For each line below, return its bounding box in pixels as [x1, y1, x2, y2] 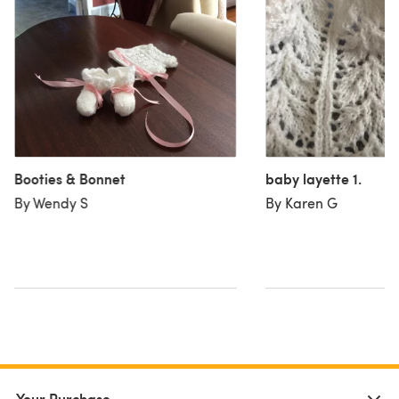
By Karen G [265, 192, 338, 212]
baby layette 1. [265, 167, 362, 189]
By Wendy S [14, 192, 88, 212]
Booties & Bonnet [14, 167, 126, 189]
